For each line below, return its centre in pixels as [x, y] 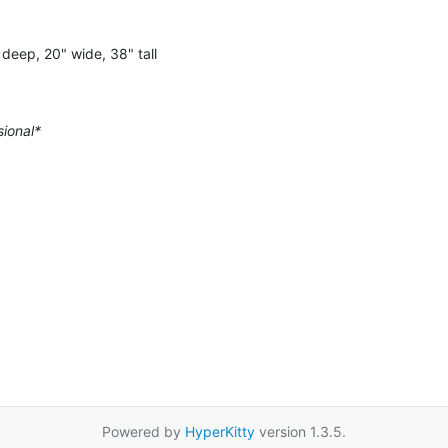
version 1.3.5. [300, 431]
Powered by [143, 431]
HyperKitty [220, 431]
